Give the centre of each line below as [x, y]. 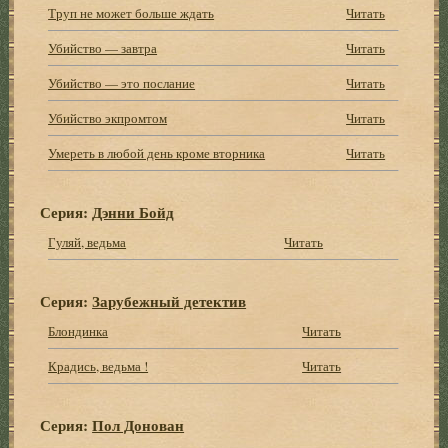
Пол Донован [138, 424]
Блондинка [78, 330]
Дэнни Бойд [133, 211]
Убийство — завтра [103, 47]
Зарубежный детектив [169, 300]
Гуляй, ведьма [87, 241]
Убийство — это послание [122, 82]
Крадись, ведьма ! [98, 365]
